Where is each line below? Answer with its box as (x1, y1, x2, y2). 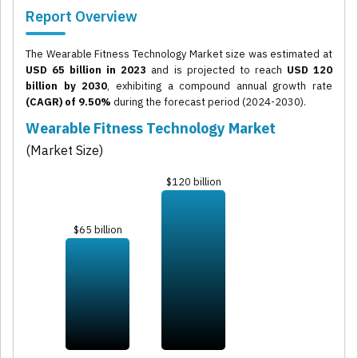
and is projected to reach (146, 63, 287, 78)
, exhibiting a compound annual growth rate (107, 79, 332, 93)
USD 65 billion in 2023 (26, 63, 147, 78)
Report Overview (26, 7, 137, 26)
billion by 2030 (26, 79, 108, 93)
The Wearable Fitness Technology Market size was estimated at (26, 47, 332, 62)
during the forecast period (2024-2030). (111, 95, 306, 109)
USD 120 (286, 63, 333, 78)
